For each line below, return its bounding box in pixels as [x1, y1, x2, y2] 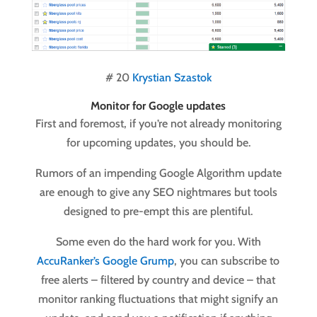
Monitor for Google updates [91, 99, 226, 113]
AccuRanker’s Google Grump [37, 254, 175, 268]
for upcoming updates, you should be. [66, 136, 250, 150]
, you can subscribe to [174, 254, 280, 268]
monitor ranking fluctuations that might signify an [38, 292, 279, 306]
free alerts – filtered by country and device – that [41, 273, 276, 287]
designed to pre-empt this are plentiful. [64, 204, 253, 219]
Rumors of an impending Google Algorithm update [35, 166, 282, 180]
